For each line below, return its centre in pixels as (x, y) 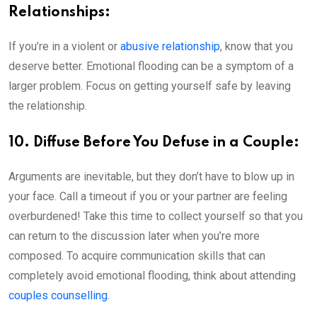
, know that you (257, 46)
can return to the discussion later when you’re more (134, 236)
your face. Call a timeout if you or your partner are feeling (148, 196)
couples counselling (58, 295)
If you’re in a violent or (64, 46)
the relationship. (51, 105)
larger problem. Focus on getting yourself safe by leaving (150, 86)
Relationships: (59, 12)
